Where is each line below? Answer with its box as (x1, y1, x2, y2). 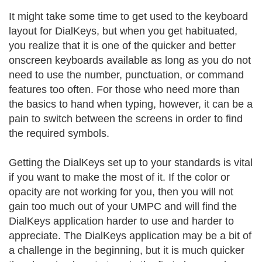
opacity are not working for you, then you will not (9, 186, 233, 198)
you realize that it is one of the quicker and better (9, 40, 236, 51)
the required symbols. (9, 127, 109, 139)
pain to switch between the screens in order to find (9, 113, 243, 125)
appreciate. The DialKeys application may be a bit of (9, 230, 251, 242)
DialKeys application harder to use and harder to (9, 215, 234, 227)
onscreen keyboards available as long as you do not (9, 54, 251, 66)
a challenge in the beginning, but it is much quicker (9, 244, 244, 256)
